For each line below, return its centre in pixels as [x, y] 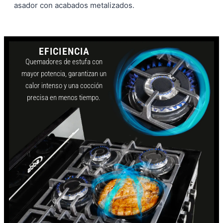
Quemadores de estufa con [64, 62]
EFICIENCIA [64, 51]
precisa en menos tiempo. [64, 98]
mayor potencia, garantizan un [64, 74]
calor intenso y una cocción [64, 86]
